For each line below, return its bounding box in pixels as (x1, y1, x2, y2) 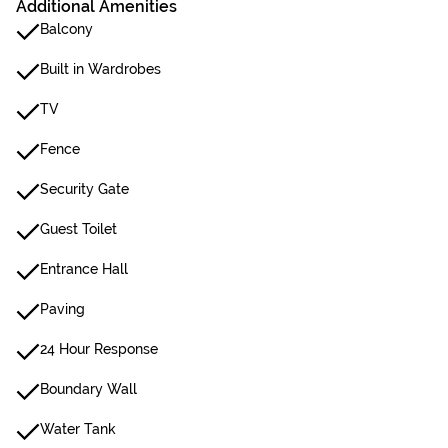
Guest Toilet (40, 221, 117, 237)
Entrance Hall (40, 261, 128, 277)
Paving (40, 301, 85, 317)
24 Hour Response (40, 341, 158, 357)
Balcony (40, 21, 93, 37)
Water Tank (40, 421, 116, 437)
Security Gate (40, 181, 129, 197)
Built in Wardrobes (40, 61, 161, 77)
